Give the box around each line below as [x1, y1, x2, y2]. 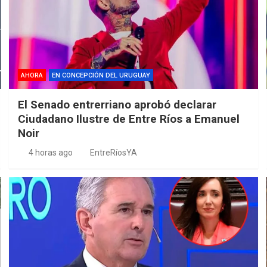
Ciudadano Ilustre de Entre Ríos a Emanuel [18, 111, 240, 126]
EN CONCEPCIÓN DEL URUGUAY [52, 71, 151, 79]
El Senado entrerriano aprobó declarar [18, 97, 217, 111]
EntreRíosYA [90, 147, 138, 157]
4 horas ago [28, 147, 73, 157]
